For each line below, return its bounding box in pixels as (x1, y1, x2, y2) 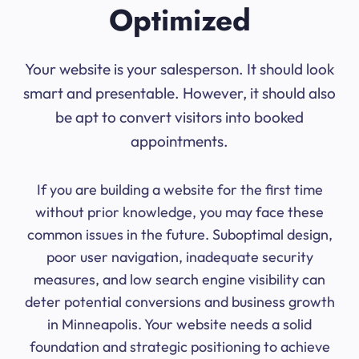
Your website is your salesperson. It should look (25, 59, 334, 79)
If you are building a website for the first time (36, 180, 323, 200)
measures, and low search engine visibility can (34, 270, 325, 289)
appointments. (131, 131, 228, 151)
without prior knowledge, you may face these (35, 203, 324, 222)
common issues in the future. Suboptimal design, (26, 225, 333, 244)
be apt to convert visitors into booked (55, 107, 304, 127)
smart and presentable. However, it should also (23, 83, 336, 103)
